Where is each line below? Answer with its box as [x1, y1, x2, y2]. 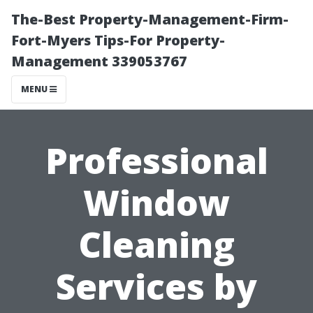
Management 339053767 [11, 52, 187, 71]
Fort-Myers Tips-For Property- [11, 31, 225, 50]
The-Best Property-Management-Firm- [11, 10, 289, 29]
